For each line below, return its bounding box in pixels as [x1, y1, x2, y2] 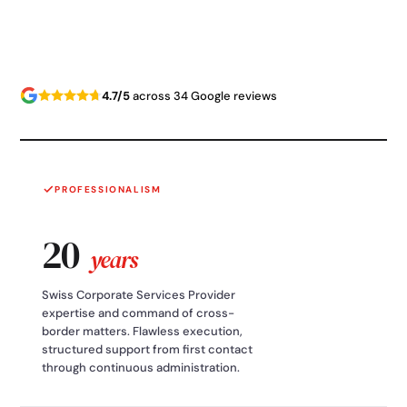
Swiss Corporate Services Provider [42, 286, 236, 303]
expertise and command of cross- [42, 304, 235, 321]
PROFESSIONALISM [55, 183, 162, 195]
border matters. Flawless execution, [42, 323, 243, 339]
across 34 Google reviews [130, 87, 278, 104]
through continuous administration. [42, 359, 241, 375]
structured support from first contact [42, 341, 253, 357]
